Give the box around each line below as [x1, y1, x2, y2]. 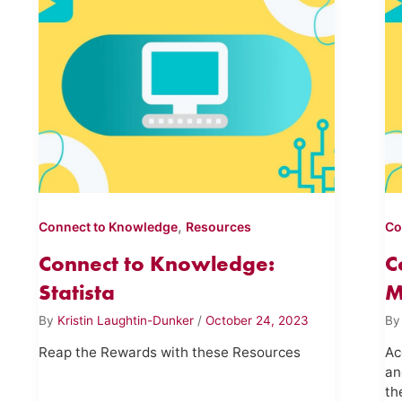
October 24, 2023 [205, 312, 309, 328]
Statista [38, 279, 115, 306]
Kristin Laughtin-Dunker [57, 312, 197, 328]
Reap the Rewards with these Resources [38, 344, 301, 362]
